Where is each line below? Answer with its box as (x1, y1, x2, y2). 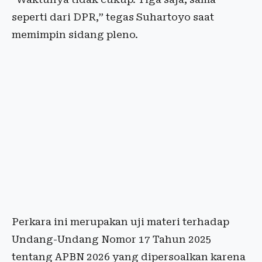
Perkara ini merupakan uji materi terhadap (12, 216, 229, 228)
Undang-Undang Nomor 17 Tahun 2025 (12, 233, 212, 246)
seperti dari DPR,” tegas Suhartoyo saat (12, 11, 214, 23)
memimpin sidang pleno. (12, 29, 138, 41)
